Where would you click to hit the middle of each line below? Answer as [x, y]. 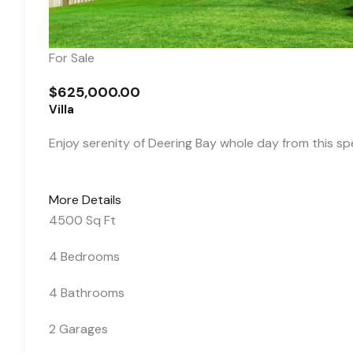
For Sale [72, 58]
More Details [85, 200]
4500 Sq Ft [82, 220]
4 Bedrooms [84, 256]
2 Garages [78, 329]
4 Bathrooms [87, 293]
